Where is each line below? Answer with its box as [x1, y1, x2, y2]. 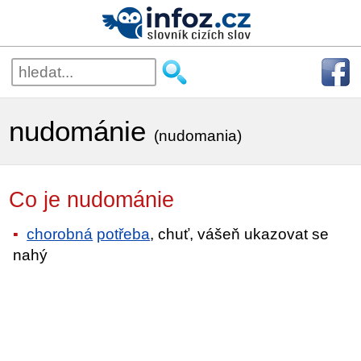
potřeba [97, 225, 151, 243]
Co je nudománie [9, 188, 207, 212]
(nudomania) [154, 127, 243, 144]
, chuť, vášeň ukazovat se [150, 225, 330, 243]
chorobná [27, 225, 93, 243]
